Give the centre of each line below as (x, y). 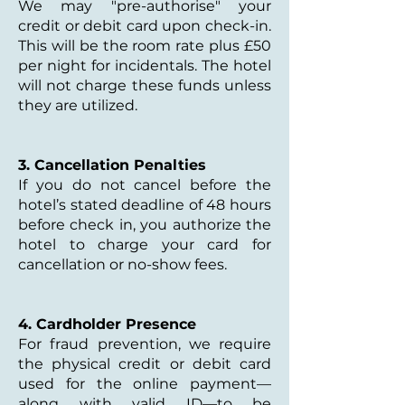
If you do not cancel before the (145, 185)
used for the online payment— (145, 384)
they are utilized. (78, 105)
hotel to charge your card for (145, 245)
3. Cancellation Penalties (112, 165)
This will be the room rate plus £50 (145, 46)
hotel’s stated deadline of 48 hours (145, 205)
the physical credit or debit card (145, 364)
